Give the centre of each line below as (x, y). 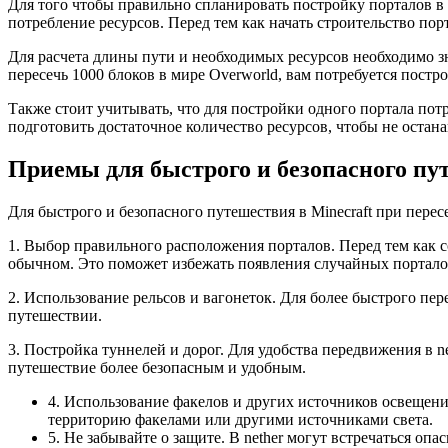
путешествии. (55, 315)
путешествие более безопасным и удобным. (157, 367)
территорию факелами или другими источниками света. (240, 419)
